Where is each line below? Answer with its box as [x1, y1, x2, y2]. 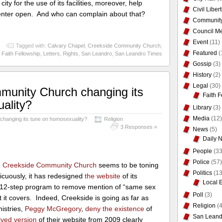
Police [192, 159, 210, 166]
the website [85, 171, 121, 180]
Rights [62, 51, 78, 57]
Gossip [192, 60, 212, 67]
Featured [192, 50, 217, 56]
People [192, 148, 212, 155]
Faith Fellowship [1, 51, 40, 57]
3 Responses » [120, 124, 157, 130]
